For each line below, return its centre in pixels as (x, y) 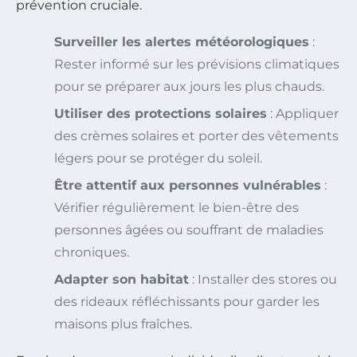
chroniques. (92, 252)
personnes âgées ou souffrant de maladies (189, 229)
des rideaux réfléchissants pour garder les (187, 301)
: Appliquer (303, 113)
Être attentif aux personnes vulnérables (188, 185)
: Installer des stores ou (263, 279)
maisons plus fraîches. (123, 324)
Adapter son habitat (122, 279)
